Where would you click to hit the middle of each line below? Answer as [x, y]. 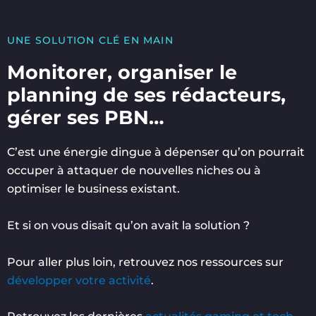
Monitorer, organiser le [122, 73]
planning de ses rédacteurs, [146, 95]
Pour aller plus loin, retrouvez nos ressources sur [145, 262]
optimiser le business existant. [93, 189]
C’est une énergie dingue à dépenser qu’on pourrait [156, 152]
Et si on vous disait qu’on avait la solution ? [128, 225]
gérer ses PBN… [86, 118]
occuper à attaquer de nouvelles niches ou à [134, 171]
